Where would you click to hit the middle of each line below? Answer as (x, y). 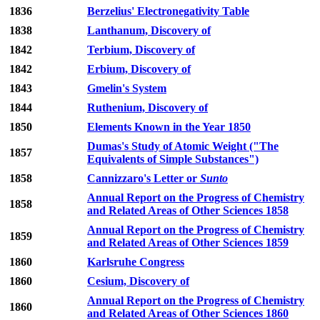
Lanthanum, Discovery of (149, 31)
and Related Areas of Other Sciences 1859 (188, 243)
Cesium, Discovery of (138, 281)
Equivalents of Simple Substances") (173, 159)
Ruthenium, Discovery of (147, 108)
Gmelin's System (127, 89)
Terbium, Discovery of (141, 50)
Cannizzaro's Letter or (144, 179)
